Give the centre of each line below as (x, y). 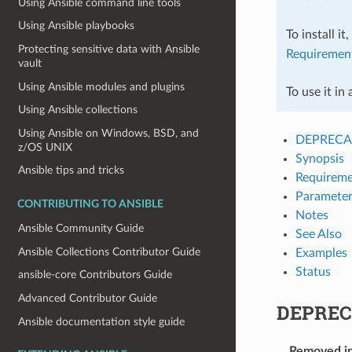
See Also (318, 234)
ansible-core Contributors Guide (95, 275)
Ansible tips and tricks (71, 170)
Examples (321, 253)
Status (313, 271)
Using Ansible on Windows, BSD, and (109, 133)
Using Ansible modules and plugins (102, 86)
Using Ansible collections (78, 110)
